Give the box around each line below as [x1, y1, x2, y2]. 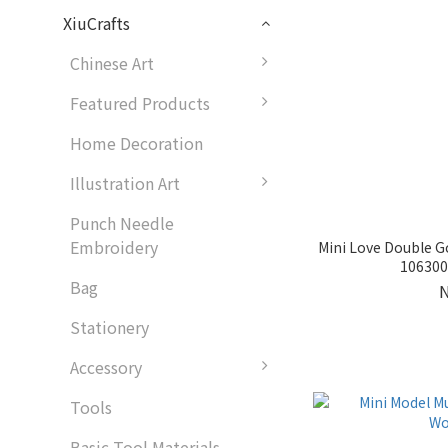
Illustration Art [70, 171, 180, 196]
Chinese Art [70, 51, 154, 76]
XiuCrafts [63, 11, 130, 36]
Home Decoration [70, 131, 203, 156]
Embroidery [70, 235, 158, 260]
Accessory [70, 355, 142, 380]
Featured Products [70, 91, 210, 116]
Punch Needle [70, 211, 174, 236]
